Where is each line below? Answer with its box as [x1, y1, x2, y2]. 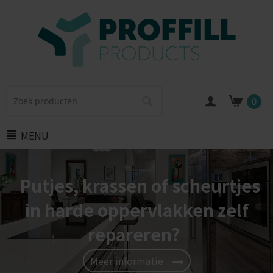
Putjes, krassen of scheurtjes [19, 173, 260, 197]
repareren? [87, 222, 180, 246]
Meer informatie [90, 253, 163, 268]
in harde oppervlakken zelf [24, 197, 249, 222]
